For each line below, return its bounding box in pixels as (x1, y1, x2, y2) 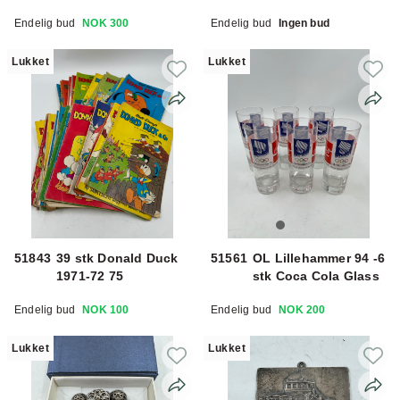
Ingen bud (279, 16, 330, 29)
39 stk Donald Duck (56, 250, 179, 265)
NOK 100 (82, 303, 129, 316)
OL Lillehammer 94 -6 (253, 250, 385, 265)
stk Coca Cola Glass (253, 268, 379, 283)
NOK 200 (279, 303, 326, 316)
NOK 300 (82, 16, 129, 29)
